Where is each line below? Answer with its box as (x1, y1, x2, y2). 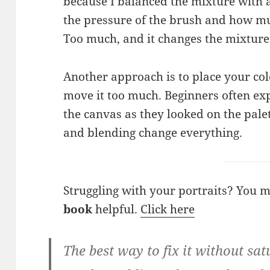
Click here (140, 201, 195, 217)
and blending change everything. (63, 124, 243, 140)
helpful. (92, 201, 141, 217)
